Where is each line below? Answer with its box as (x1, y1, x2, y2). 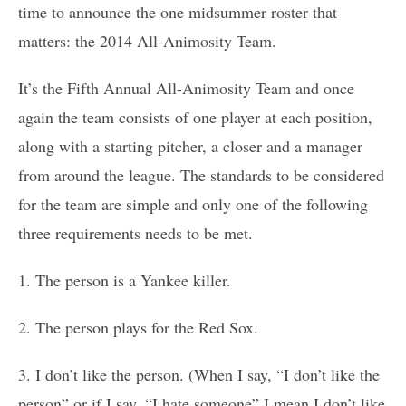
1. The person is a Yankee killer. (18, 268, 231, 291)
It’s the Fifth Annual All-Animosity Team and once (18, 76, 354, 99)
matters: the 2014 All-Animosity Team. (18, 29, 276, 52)
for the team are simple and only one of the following (18, 192, 368, 215)
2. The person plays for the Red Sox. (18, 315, 258, 338)
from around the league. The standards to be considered (18, 163, 384, 186)
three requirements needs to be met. (18, 221, 253, 244)
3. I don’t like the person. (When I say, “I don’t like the (18, 362, 380, 385)
